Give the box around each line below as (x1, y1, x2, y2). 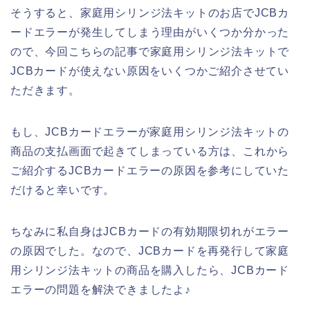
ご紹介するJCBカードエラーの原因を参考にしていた (10, 165, 289, 177)
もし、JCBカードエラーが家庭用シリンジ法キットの (10, 126, 289, 138)
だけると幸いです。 (10, 184, 116, 197)
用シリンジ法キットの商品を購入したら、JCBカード (10, 264, 289, 277)
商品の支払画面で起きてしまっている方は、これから (10, 145, 290, 158)
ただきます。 (10, 84, 80, 97)
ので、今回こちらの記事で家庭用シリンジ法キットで (10, 46, 290, 58)
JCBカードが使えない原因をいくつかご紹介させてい (10, 65, 289, 77)
